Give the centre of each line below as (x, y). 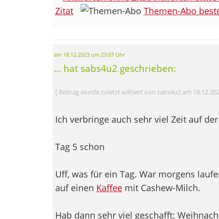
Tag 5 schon (80, 146)
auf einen (76, 187)
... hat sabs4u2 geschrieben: (115, 68)
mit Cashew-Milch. (161, 187)
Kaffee (109, 187)
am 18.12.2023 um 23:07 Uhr (89, 55)
